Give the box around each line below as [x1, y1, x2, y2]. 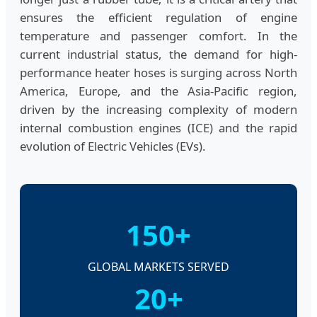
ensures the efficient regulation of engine [20, 9, 297, 26]
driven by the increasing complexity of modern [20, 101, 297, 118]
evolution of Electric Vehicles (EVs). [20, 138, 206, 155]
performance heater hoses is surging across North [20, 64, 297, 81]
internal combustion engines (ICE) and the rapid [20, 120, 297, 137]
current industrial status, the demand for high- [20, 46, 297, 63]
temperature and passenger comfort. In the [20, 28, 297, 45]
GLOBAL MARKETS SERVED [88, 259, 229, 275]
